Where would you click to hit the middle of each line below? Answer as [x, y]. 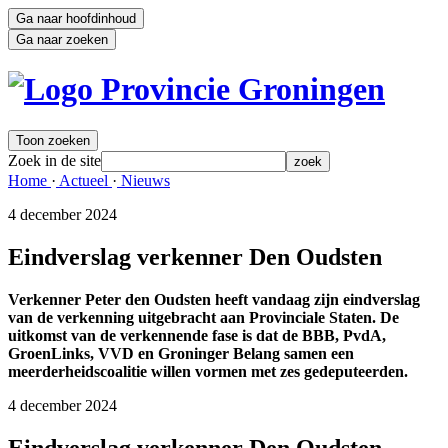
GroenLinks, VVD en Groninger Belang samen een [181, 353]
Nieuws [143, 180]
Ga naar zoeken [62, 39]
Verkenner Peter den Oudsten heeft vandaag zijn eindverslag [214, 299]
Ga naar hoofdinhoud [76, 18]
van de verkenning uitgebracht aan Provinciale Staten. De [203, 317]
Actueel [84, 180]
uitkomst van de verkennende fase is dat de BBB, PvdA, [197, 335]
